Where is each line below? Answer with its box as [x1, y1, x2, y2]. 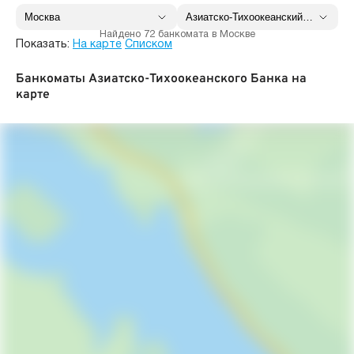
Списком [125, 39, 172, 50]
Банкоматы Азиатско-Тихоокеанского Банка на [16, 70, 307, 87]
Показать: [16, 39, 70, 50]
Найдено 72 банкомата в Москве [99, 29, 255, 39]
